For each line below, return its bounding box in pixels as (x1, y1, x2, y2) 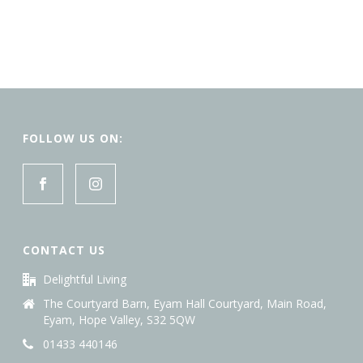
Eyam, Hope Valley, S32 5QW (43, 312, 196, 327)
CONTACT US (23, 242, 106, 258)
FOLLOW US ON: (23, 130, 124, 146)
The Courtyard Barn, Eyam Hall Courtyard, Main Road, (43, 296, 327, 311)
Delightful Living (43, 271, 127, 287)
